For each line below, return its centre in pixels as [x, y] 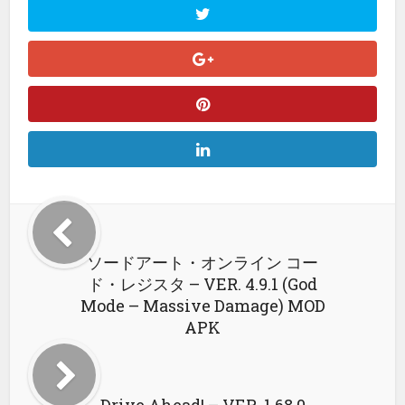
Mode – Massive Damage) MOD [202, 306]
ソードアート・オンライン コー [202, 262]
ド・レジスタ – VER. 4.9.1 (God [202, 284]
